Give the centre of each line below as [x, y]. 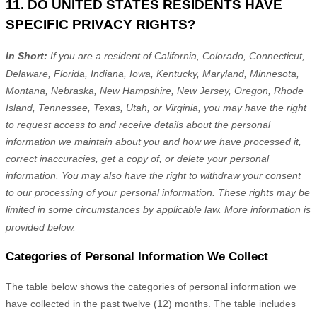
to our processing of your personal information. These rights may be [158, 193]
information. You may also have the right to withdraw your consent [153, 176]
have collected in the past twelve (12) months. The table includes [151, 304]
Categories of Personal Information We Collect [137, 257]
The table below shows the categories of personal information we [151, 287]
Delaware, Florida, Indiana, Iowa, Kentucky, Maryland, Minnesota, [152, 74]
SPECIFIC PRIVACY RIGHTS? [101, 24]
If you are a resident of [101, 56]
